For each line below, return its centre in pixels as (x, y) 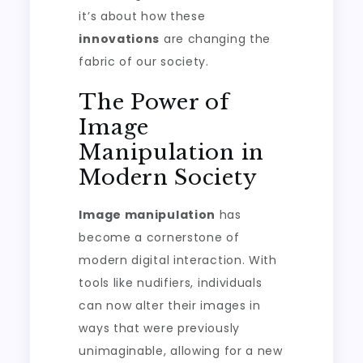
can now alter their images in (170, 306)
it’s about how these (142, 17)
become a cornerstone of (159, 238)
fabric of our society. (144, 62)
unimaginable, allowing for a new (181, 351)
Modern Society (168, 178)
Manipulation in (171, 153)
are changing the (216, 39)
